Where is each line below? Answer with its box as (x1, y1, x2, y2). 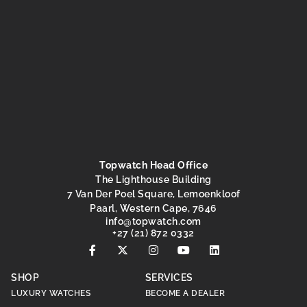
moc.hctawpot (132, 216, 201, 227)
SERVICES (145, 272, 193, 283)
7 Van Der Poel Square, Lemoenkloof (66, 188, 241, 199)
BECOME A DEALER (145, 288, 225, 298)
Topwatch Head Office (99, 160, 208, 171)
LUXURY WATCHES (11, 288, 90, 298)
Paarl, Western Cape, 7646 (90, 203, 217, 214)
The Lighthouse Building (95, 174, 212, 185)
